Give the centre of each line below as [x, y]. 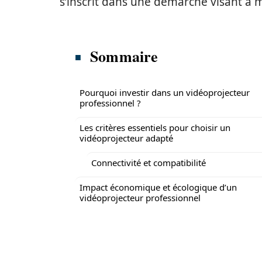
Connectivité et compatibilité [149, 163]
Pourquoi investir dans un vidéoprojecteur [165, 92]
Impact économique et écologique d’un [158, 187]
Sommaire [124, 56]
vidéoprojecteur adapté [126, 138]
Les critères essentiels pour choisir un [155, 127]
